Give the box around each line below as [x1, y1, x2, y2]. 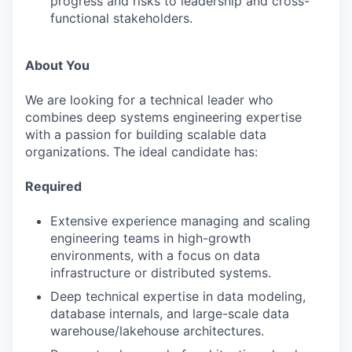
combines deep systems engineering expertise [25, 109, 302, 126]
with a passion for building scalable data [25, 126, 266, 143]
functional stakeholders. [50, 10, 192, 27]
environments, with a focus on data [50, 247, 260, 264]
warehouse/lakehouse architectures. [50, 323, 264, 339]
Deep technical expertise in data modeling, [50, 288, 306, 305]
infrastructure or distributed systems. [50, 265, 271, 281]
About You [25, 57, 90, 74]
